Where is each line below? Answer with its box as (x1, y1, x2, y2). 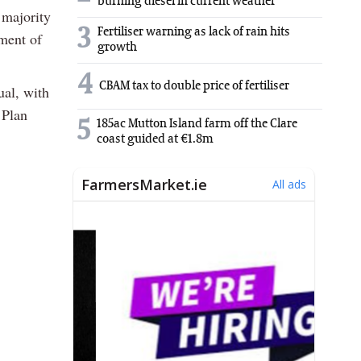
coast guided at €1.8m (97, 133, 214, 147)
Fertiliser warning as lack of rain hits (98, 26, 290, 39)
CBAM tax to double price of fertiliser (99, 79, 289, 93)
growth (98, 41, 137, 55)
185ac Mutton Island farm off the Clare (97, 118, 297, 131)
